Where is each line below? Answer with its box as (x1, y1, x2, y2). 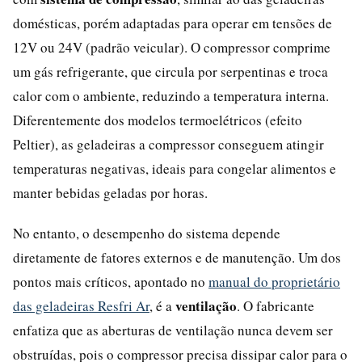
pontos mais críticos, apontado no (13, 271, 208, 291)
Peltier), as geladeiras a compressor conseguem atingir (13, 134, 324, 154)
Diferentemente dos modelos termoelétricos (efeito (13, 110, 302, 129)
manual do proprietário (208, 271, 340, 291)
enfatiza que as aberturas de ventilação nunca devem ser (13, 320, 333, 339)
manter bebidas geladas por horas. (13, 183, 208, 202)
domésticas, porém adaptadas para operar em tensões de (13, 13, 332, 32)
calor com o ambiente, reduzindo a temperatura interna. (13, 86, 329, 105)
